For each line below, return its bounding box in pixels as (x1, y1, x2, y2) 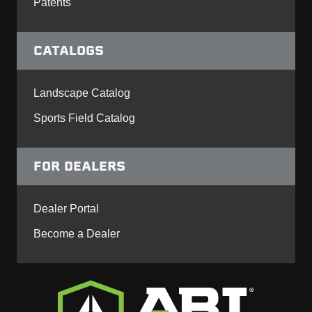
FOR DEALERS (33, 157, 125, 175)
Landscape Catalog (33, 86, 130, 99)
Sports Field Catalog (33, 111, 135, 124)
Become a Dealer (33, 227, 120, 240)
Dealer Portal (33, 202, 99, 214)
